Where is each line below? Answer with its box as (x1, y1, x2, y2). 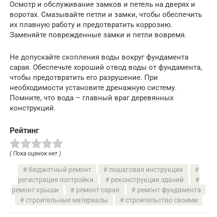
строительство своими (125, 196, 198, 204)
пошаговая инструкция (109, 166, 183, 174)
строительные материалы (25, 196, 108, 204)
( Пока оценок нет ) (10, 150, 61, 157)
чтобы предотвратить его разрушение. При (10, 73, 158, 82)
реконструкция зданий (110, 176, 184, 184)
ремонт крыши (11, 186, 59, 194)
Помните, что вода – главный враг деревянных (10, 93, 173, 103)
